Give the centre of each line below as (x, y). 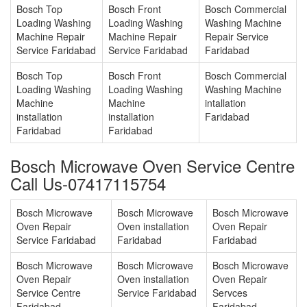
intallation (225, 103)
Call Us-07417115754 (88, 184)
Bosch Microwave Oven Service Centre (152, 166)
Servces (230, 293)
